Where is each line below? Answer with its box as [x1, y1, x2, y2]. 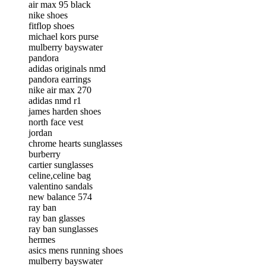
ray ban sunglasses [28, 223, 98, 234]
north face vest [28, 116, 83, 127]
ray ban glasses [28, 213, 85, 223]
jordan [28, 127, 52, 138]
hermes [28, 234, 55, 245]
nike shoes [28, 9, 68, 20]
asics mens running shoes [28, 245, 123, 255]
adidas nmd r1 [28, 95, 81, 106]
